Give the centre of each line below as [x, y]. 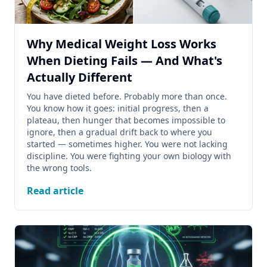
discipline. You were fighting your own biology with [129, 156]
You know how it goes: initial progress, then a [118, 108]
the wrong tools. [59, 168]
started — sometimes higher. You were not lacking [127, 144]
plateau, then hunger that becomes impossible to [126, 120]
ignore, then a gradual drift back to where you [119, 132]
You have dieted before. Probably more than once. [127, 96]
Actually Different [80, 77]
